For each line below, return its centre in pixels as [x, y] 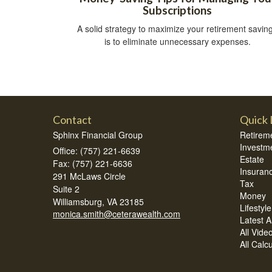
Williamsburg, [79, 201]
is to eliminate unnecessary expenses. [177, 41]
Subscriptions [177, 10]
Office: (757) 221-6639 [97, 150]
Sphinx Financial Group [98, 134]
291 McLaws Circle [89, 176]
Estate [252, 159]
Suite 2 [66, 189]
